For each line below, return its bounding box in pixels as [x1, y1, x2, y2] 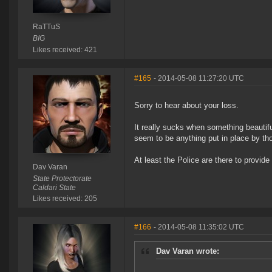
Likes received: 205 [32, 194, 97, 203]
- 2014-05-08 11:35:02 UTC [154, 223, 244, 232]
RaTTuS [32, 22, 60, 32]
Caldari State [32, 183, 76, 192]
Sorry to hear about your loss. [134, 101, 239, 110]
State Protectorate [32, 174, 92, 183]
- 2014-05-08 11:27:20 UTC [154, 74, 244, 83]
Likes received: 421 [32, 46, 97, 55]
